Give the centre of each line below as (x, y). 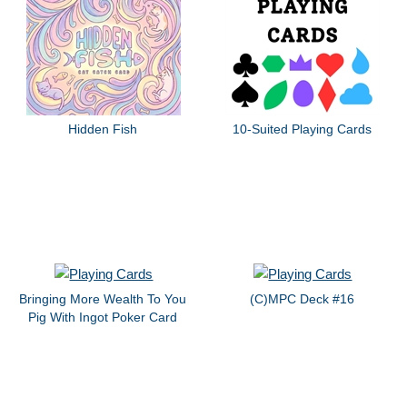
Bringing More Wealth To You (103, 298)
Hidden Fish (103, 129)
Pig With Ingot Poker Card (103, 317)
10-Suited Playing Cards (302, 129)
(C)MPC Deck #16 (302, 298)
